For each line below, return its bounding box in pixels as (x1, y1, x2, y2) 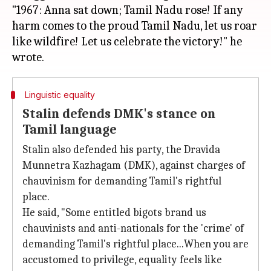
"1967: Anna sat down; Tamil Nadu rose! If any (12, 3, 243, 17)
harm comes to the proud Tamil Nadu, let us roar (12, 19, 257, 33)
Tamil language (22, 122, 117, 137)
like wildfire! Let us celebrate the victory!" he (12, 34, 242, 48)
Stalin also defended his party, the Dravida (22, 143, 220, 156)
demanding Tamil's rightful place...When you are (22, 238, 249, 250)
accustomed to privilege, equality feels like (22, 253, 222, 266)
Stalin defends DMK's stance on (22, 106, 215, 122)
